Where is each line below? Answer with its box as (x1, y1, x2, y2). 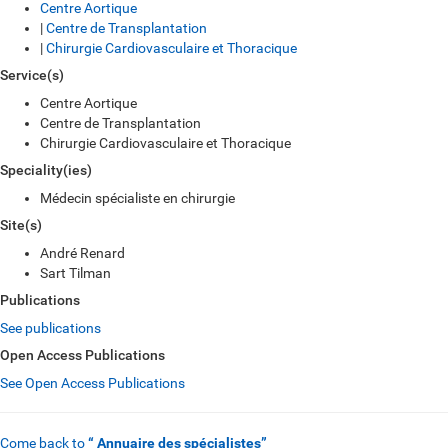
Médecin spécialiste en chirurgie (40, 190, 235, 206)
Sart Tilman (40, 265, 111, 281)
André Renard (40, 245, 125, 261)
